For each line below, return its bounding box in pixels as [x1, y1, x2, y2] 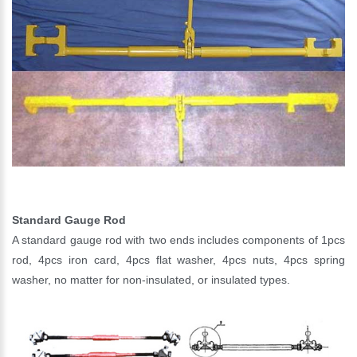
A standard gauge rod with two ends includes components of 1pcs [12, 233, 345, 246]
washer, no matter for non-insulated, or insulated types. [12, 273, 290, 286]
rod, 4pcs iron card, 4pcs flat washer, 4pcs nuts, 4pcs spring [12, 253, 345, 266]
